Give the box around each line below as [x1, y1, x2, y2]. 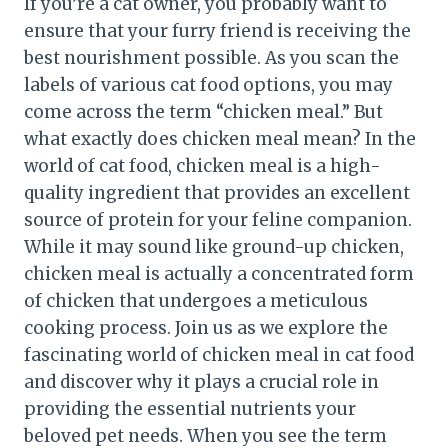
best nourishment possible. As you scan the [24, 46, 399, 69]
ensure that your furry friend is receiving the [24, 19, 411, 42]
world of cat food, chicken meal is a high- [24, 154, 381, 177]
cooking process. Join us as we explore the [24, 316, 388, 339]
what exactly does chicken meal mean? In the [24, 127, 416, 150]
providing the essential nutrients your [24, 397, 356, 420]
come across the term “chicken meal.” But [24, 100, 383, 123]
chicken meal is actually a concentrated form [24, 262, 414, 285]
